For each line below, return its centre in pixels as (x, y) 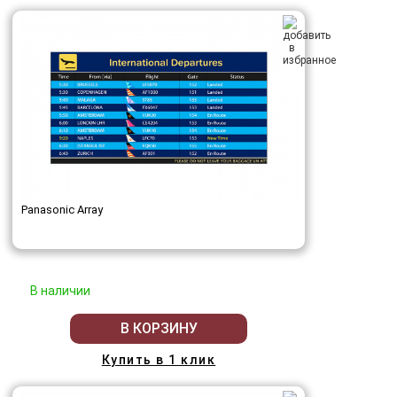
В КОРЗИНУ (159, 329)
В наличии (60, 290)
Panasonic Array (62, 209)
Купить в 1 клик (159, 359)
